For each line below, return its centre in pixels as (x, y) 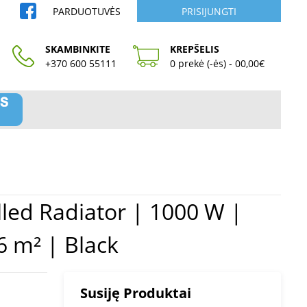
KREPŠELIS (195, 49)
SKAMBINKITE (78, 49)
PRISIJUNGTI (209, 11)
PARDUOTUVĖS (87, 11)
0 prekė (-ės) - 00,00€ (217, 63)
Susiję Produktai (136, 293)
